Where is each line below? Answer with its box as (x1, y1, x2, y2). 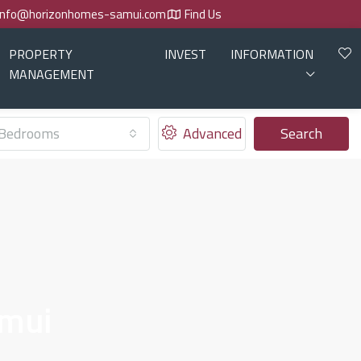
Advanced (180, 122, 243, 144)
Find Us (184, 5, 222, 23)
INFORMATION (230, 44, 313, 64)
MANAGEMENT (8, 64, 94, 84)
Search (280, 122, 323, 144)
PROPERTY (8, 44, 73, 64)
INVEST (164, 44, 206, 64)
